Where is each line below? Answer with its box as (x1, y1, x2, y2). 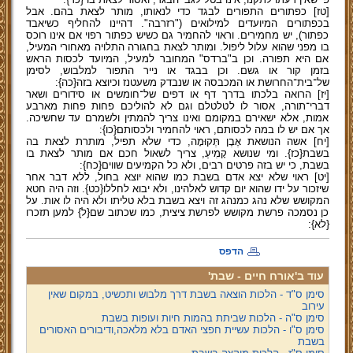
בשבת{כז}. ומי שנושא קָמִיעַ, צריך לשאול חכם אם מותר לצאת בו (25, 147, 329, 159)
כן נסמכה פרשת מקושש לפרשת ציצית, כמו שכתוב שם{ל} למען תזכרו (25, 206, 329, 218)
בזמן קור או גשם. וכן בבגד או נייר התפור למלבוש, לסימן (25, 65, 329, 76)
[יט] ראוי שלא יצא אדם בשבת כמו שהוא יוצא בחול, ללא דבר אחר (25, 171, 329, 183)
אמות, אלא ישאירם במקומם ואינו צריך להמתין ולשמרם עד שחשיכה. (25, 112, 329, 124)
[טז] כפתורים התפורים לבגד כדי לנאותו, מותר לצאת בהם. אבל (25, 6, 329, 17)
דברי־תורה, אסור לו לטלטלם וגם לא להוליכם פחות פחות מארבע (25, 100, 329, 112)
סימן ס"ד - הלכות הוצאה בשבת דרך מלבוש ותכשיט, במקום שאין (47, 288, 325, 300)
